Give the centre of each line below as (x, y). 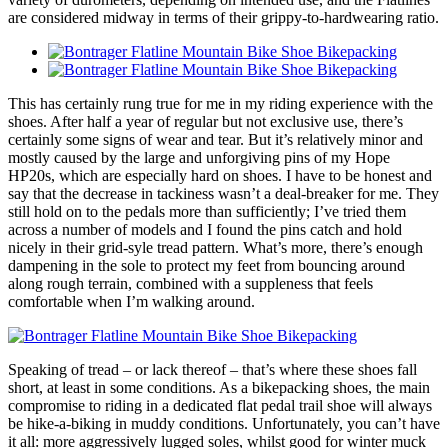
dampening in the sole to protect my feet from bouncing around (206, 266)
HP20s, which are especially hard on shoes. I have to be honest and (220, 176)
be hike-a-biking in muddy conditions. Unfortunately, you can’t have (224, 424)
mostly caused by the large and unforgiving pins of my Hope (199, 158)
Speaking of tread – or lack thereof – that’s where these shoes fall (212, 370)
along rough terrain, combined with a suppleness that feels (190, 284)
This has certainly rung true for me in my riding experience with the (220, 104)
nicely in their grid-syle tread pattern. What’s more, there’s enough (215, 248)
